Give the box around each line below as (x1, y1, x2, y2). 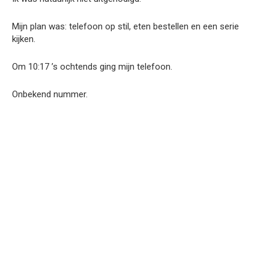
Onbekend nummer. (12, 88, 88, 100)
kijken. (12, 33, 35, 44)
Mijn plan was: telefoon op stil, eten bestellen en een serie (12, 20, 239, 32)
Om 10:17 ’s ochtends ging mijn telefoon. (12, 61, 172, 72)
